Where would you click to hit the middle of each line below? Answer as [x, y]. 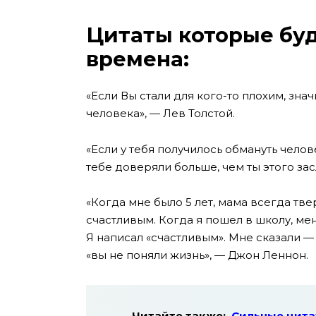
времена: [138, 59]
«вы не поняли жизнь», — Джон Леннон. [197, 255]
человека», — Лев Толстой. [160, 114]
